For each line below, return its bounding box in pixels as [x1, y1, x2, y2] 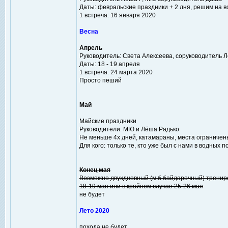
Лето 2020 [79, 207, 109, 214]
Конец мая [79, 166, 110, 174]
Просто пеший [79, 77, 122, 84]
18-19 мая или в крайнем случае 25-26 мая [79, 183, 203, 190]
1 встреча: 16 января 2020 [79, 12, 156, 19]
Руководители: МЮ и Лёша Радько [79, 126, 179, 133]
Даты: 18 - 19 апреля [79, 61, 140, 68]
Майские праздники [79, 118, 136, 125]
